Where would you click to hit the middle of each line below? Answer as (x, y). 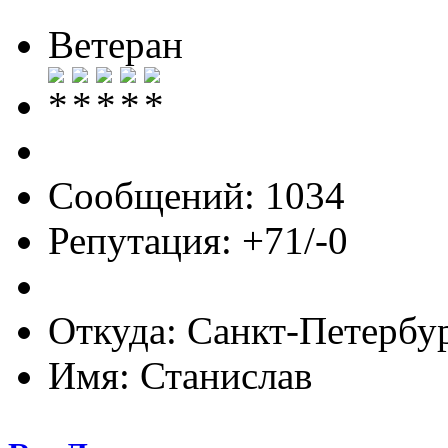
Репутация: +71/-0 (198, 240)
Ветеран (115, 44)
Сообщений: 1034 (196, 195)
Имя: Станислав (180, 375)
